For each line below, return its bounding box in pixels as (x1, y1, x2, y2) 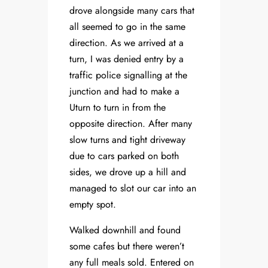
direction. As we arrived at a (69, 36, 184, 50)
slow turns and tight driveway (69, 133, 185, 147)
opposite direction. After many (69, 117, 192, 131)
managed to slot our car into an (69, 181, 196, 196)
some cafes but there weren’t (69, 239, 184, 254)
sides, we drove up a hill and (69, 165, 186, 179)
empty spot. (69, 197, 116, 212)
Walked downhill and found (69, 223, 181, 237)
